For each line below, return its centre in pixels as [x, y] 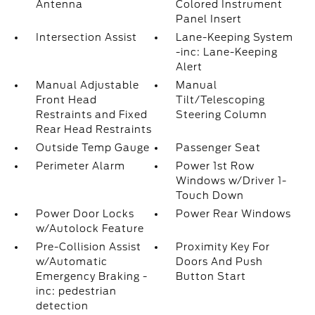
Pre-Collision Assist [88, 247]
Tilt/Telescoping [221, 100]
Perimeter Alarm [80, 166]
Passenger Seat [219, 148]
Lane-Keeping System [235, 37]
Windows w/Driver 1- [232, 181]
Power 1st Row [216, 166]
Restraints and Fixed [91, 115]
